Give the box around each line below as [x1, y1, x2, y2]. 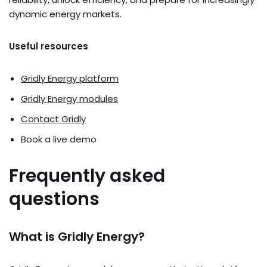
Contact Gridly [21, 112, 86, 125]
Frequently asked [9, 163, 165, 188]
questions [9, 186, 100, 212]
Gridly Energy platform [21, 72, 119, 85]
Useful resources [9, 39, 88, 52]
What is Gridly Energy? [9, 228, 145, 245]
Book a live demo [21, 132, 97, 145]
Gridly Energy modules [21, 92, 118, 105]
